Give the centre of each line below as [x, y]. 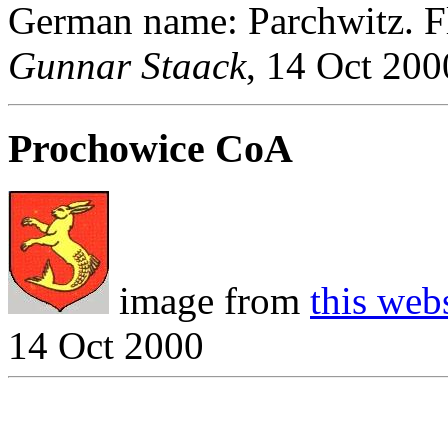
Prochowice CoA [150, 148]
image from [209, 300]
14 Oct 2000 [106, 345]
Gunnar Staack [127, 66]
